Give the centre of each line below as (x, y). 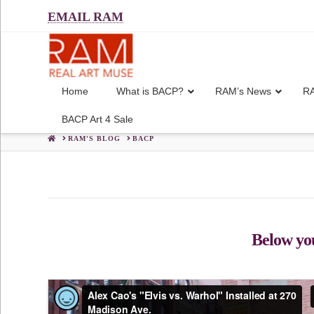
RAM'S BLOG (95, 138)
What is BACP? (150, 91)
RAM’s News (244, 91)
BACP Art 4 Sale (98, 119)
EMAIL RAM (86, 17)
